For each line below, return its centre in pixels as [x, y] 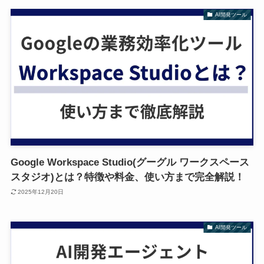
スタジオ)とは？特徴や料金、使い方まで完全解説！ [127, 177]
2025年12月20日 [41, 192]
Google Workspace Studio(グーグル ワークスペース [130, 163]
